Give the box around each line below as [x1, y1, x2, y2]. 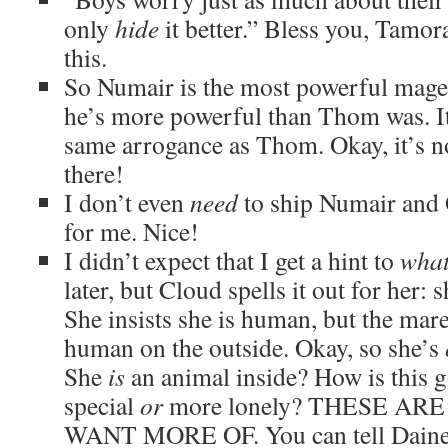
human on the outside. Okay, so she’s [64, 330, 445, 364]
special [64, 388, 140, 422]
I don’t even [64, 185, 190, 219]
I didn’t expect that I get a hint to [64, 243, 400, 277]
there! [64, 156, 124, 190]
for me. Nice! [64, 214, 199, 248]
